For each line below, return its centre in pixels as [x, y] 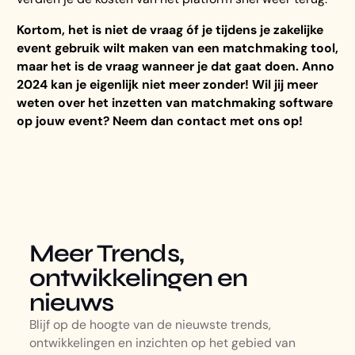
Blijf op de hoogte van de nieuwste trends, [150, 325]
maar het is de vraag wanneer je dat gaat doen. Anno [176, 67]
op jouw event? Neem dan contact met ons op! [160, 121]
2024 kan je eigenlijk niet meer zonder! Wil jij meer [168, 85]
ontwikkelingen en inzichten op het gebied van [162, 343]
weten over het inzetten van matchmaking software [175, 103]
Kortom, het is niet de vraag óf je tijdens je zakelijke [170, 30]
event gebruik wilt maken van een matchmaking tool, [178, 48]
